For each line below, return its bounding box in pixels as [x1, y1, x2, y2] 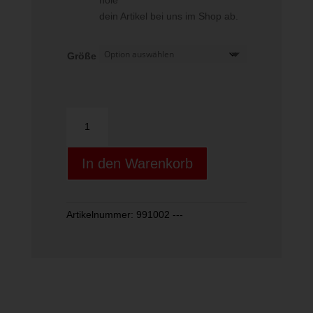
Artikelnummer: [66, 209, 136, 221]
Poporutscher [65, 141, 125, 153]
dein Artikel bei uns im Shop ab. [99, 10, 238, 22]
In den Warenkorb [81, 156, 193, 172]
